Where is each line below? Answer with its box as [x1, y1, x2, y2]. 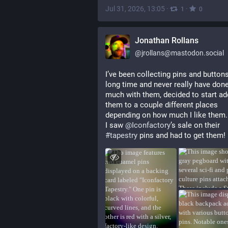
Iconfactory [132, 121, 170, 130]
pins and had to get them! [137, 131, 225, 140]
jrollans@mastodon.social [141, 49, 224, 57]
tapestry [110, 131, 137, 140]
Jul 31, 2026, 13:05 [105, 5, 165, 13]
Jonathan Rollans [135, 36, 198, 45]
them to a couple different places [105, 100, 218, 109]
